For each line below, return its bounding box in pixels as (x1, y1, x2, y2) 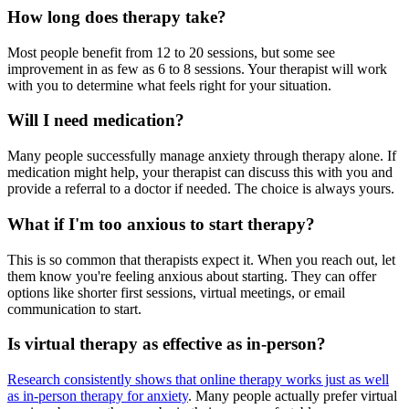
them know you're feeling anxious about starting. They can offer (7, 267, 376, 284)
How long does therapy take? (7, 6, 226, 26)
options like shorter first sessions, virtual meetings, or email (7, 284, 345, 300)
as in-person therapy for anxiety (7, 387, 188, 404)
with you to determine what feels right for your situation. (7, 77, 331, 93)
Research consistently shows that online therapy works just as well (7, 371, 389, 387)
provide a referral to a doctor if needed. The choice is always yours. (7, 181, 394, 197)
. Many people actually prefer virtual (188, 387, 397, 404)
